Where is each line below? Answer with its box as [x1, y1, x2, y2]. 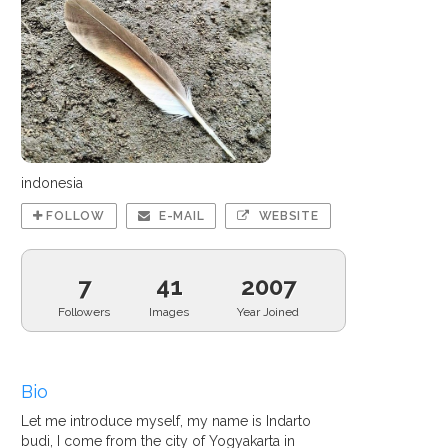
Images [149, 305, 190, 319]
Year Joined [237, 305, 300, 319]
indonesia [21, 175, 83, 191]
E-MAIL [155, 209, 205, 223]
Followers [58, 305, 111, 319]
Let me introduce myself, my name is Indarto [21, 413, 311, 429]
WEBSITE [254, 209, 319, 223]
